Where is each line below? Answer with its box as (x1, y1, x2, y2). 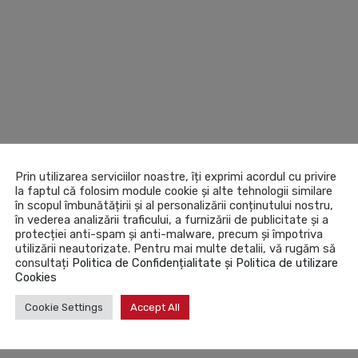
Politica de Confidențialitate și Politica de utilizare (72, 255, 338, 270)
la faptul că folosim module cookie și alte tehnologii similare (15, 183, 332, 198)
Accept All (130, 300, 180, 313)
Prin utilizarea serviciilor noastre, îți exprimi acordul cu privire (15, 169, 336, 184)
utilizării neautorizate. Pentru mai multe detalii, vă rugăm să (15, 241, 336, 256)
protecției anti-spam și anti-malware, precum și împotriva (15, 226, 323, 241)
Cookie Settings (25, 300, 103, 313)
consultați (15, 255, 72, 270)
